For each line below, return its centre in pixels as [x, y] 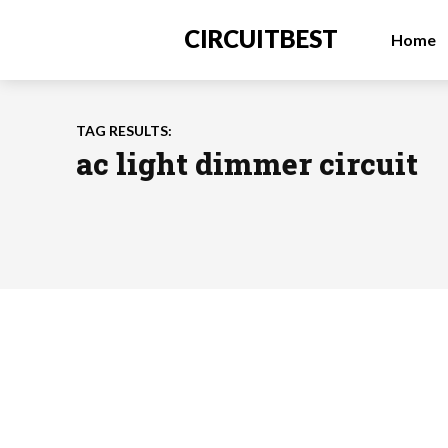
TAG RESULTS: [124, 130]
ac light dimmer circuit [247, 163]
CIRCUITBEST [261, 38]
